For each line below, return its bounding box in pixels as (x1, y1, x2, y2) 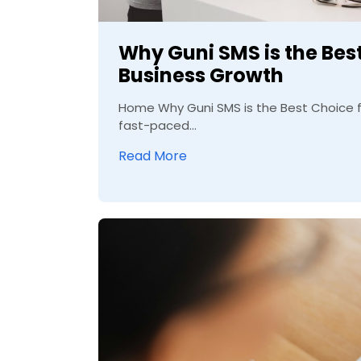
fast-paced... (118, 117, 197, 135)
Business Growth (118, 62, 284, 89)
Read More (118, 147, 187, 166)
